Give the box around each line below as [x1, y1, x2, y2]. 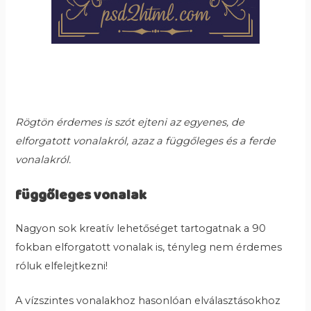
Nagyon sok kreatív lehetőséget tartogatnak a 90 [15, 221, 267, 235]
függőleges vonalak [15, 184, 147, 207]
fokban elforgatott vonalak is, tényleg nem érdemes [15, 240, 283, 253]
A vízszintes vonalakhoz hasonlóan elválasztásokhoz [15, 294, 281, 308]
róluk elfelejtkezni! [15, 259, 108, 272]
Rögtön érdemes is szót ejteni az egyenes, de [15, 116, 245, 129]
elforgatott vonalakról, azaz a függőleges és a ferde [15, 135, 276, 148]
